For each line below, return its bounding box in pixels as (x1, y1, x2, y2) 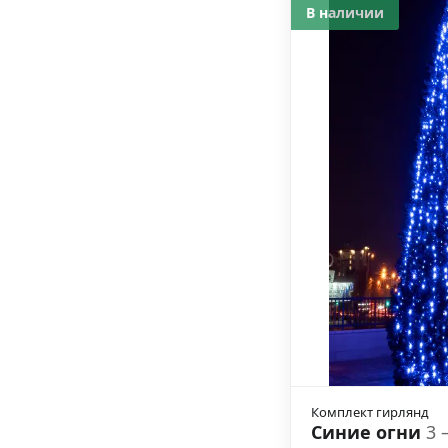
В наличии (306, 3, 384, 22)
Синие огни (311, 420, 426, 444)
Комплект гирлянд (311, 403, 429, 421)
